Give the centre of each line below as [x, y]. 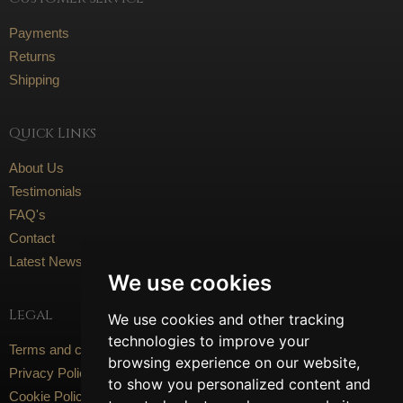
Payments [39, 33]
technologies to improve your [208, 340]
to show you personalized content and [239, 384]
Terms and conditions [72, 349]
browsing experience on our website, [233, 362]
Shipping [34, 80]
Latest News [46, 261]
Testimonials [45, 191]
